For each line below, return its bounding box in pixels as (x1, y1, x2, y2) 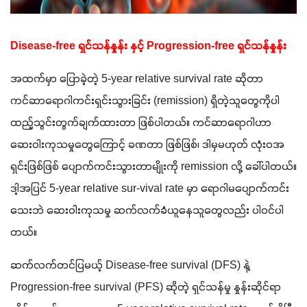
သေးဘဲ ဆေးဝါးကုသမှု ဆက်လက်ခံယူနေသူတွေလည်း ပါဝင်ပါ (10, 204, 284, 218)
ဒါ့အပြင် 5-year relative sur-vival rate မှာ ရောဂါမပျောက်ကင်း (10, 182, 289, 196)
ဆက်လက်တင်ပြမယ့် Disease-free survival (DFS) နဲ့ (10, 258, 250, 273)
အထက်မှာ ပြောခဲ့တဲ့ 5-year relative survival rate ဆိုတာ (10, 72, 263, 86)
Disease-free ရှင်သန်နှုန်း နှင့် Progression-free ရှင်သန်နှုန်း (10, 39, 286, 53)
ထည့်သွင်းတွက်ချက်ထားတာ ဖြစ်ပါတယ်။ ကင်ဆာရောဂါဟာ (10, 116, 271, 130)
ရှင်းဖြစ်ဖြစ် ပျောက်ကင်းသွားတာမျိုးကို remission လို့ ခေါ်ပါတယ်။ (10, 160, 297, 174)
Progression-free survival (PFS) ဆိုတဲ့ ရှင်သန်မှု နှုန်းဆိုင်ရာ (10, 280, 281, 295)
